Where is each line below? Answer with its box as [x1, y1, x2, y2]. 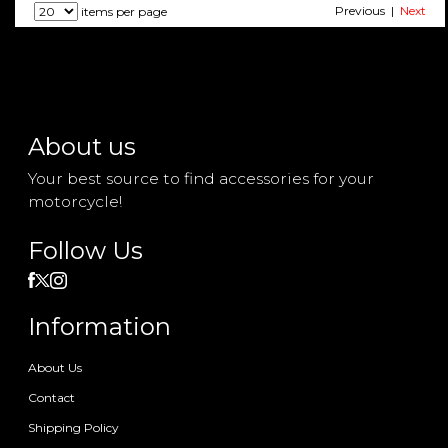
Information [28, 311, 172, 341]
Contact [28, 389, 76, 405]
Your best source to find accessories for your [28, 168, 375, 188]
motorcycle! [28, 191, 123, 211]
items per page [78, 3, 168, 19]
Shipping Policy [28, 419, 120, 435]
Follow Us [28, 235, 144, 265]
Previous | [334, 2, 400, 18]
